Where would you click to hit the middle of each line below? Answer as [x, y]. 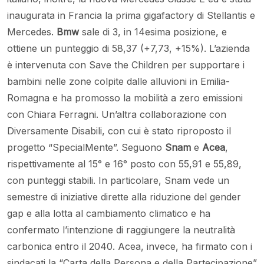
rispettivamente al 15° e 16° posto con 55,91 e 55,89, [124, 164]
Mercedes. [32, 32]
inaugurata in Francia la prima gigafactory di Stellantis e [131, 16]
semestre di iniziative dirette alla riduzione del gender [124, 197]
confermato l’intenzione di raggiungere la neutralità [121, 230]
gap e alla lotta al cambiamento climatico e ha [109, 214]
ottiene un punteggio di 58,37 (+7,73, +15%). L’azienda [128, 49]
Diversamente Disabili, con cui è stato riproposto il [119, 131]
